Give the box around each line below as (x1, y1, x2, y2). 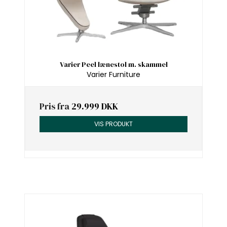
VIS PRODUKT (94, 120, 133, 129)
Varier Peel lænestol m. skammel (59, 59, 168, 69)
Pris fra (40, 100, 71, 113)
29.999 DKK (71, 100, 118, 113)
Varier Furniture (87, 69, 140, 80)
